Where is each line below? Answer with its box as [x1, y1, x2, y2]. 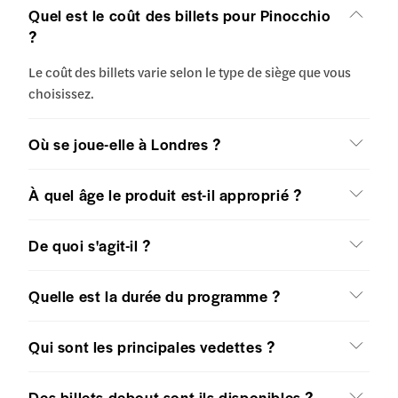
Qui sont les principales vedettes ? [28, 335, 275, 357]
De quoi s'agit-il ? [28, 234, 151, 256]
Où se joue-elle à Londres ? [28, 132, 221, 155]
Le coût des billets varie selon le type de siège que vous [28, 61, 352, 81]
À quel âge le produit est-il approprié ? [28, 183, 302, 205]
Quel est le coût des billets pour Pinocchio [28, 4, 331, 26]
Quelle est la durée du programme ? [28, 284, 281, 306]
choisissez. [28, 83, 95, 102]
